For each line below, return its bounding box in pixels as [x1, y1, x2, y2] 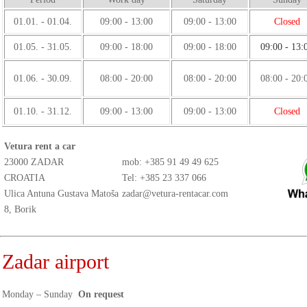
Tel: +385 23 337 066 [122, 173, 206, 183]
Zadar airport [2, 250, 109, 273]
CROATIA [4, 173, 45, 183]
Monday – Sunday [2, 289, 78, 299]
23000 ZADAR [4, 157, 64, 167]
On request [78, 289, 124, 299]
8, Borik [4, 204, 36, 214]
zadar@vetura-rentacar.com [122, 188, 228, 199]
